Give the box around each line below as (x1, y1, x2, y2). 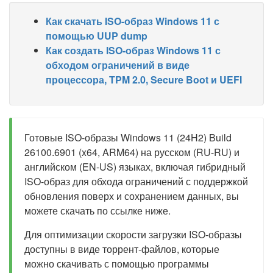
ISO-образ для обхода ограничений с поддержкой (24, 174, 248, 188)
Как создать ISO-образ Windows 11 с (46, 43, 221, 57)
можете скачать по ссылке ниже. (24, 204, 171, 218)
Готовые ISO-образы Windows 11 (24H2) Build (24, 130, 232, 144)
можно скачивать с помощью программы (24, 257, 209, 271)
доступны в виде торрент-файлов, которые (24, 242, 219, 256)
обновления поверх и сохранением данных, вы (24, 189, 239, 203)
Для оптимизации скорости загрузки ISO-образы (24, 227, 242, 241)
